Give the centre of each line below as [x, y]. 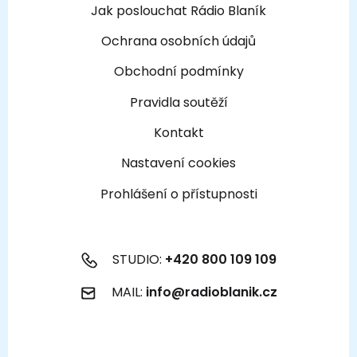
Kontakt [178, 133]
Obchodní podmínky [178, 72]
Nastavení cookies [178, 163]
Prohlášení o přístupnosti [178, 194]
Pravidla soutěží [178, 102]
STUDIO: [137, 259]
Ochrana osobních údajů [178, 41]
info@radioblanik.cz [211, 292]
